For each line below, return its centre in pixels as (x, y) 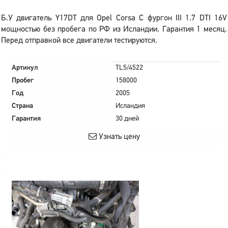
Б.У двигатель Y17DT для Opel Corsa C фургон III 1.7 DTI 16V (114, 18)
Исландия (130, 106)
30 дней (127, 119)
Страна (22, 106)
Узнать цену (118, 137)
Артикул (25, 68)
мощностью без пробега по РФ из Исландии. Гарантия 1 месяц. (114, 30)
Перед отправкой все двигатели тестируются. (79, 41)
